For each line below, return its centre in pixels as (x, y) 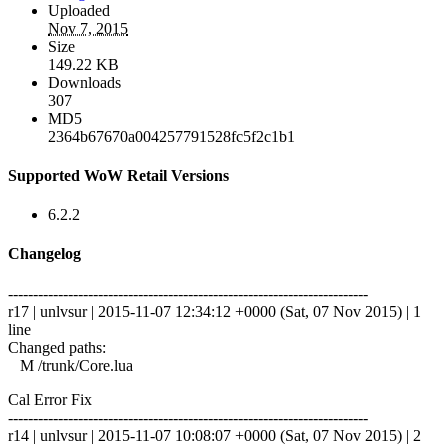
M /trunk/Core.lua (70, 365)
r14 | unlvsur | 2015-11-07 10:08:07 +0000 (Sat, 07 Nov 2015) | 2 (214, 435)
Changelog (44, 254)
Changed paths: (57, 347)
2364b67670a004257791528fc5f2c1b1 (171, 136)
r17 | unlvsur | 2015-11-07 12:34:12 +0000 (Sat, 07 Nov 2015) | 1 (214, 311)
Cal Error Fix (50, 399)
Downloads (84, 82)
